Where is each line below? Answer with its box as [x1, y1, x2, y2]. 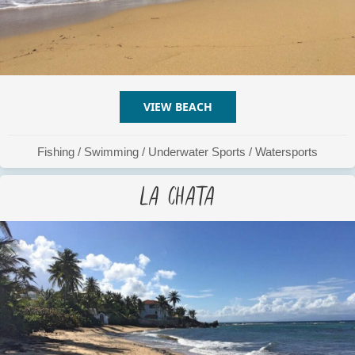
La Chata [140, 177, 215, 210]
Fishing [37, 144, 74, 158]
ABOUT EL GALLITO [212, 98, 318, 114]
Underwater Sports [148, 144, 246, 158]
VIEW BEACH [143, 98, 212, 114]
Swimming [84, 144, 139, 158]
